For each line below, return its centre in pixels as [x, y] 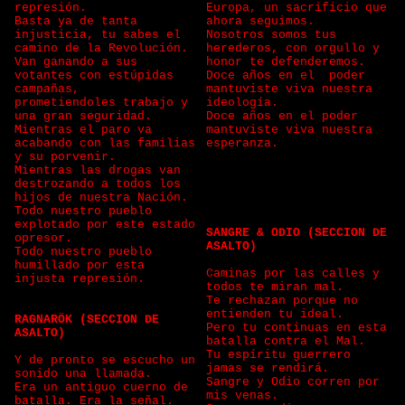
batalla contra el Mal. [286, 341]
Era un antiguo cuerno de [101, 387]
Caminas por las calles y [293, 273]
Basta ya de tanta [76, 21]
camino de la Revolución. [101, 48]
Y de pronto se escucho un [105, 360]
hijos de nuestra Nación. [105, 198]
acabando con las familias [105, 143]
